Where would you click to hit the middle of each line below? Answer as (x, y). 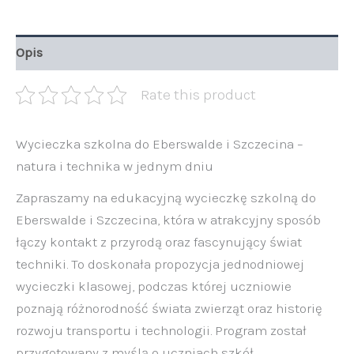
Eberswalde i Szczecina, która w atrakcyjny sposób (168, 219)
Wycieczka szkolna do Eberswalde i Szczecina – (160, 143)
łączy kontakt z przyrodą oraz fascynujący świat (159, 241)
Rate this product (198, 94)
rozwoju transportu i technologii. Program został (161, 330)
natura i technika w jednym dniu (115, 166)
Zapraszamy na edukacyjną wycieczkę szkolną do (166, 197)
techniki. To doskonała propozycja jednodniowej (160, 264)
